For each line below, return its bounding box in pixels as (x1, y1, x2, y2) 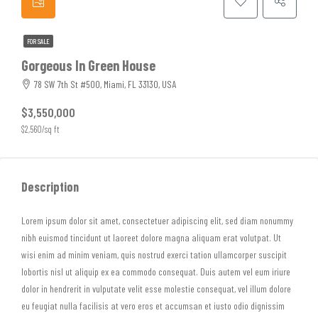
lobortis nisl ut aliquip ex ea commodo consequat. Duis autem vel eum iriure (21, 265, 290, 278)
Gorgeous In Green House (21, 57, 155, 74)
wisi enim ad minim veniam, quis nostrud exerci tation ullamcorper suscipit (21, 248, 287, 261)
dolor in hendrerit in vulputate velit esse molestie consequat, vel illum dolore (21, 283, 291, 295)
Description (21, 179, 79, 194)
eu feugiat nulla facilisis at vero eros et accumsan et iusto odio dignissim (21, 300, 285, 312)
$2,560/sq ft (21, 124, 59, 135)
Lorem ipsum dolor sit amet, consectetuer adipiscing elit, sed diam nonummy (21, 214, 293, 226)
